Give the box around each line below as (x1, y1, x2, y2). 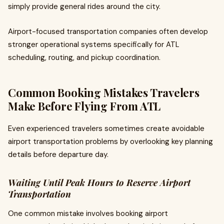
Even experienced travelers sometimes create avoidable (8, 123, 204, 133)
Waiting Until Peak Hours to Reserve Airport (8, 176, 190, 188)
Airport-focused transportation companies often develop (8, 26, 208, 36)
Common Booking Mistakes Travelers (8, 85, 199, 100)
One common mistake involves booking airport (8, 208, 168, 218)
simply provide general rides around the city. (8, 1, 160, 11)
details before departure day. (8, 149, 108, 159)
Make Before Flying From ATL (8, 98, 161, 113)
